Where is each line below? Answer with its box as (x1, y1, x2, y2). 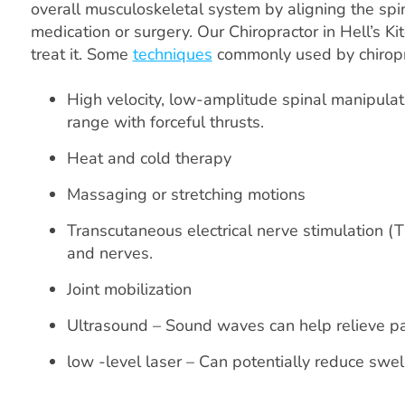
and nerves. (66, 242, 153, 265)
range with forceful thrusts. (66, 111, 264, 134)
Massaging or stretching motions (66, 184, 306, 206)
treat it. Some (30, 43, 133, 66)
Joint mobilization (66, 278, 192, 301)
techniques (132, 43, 212, 66)
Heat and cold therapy (66, 147, 231, 170)
